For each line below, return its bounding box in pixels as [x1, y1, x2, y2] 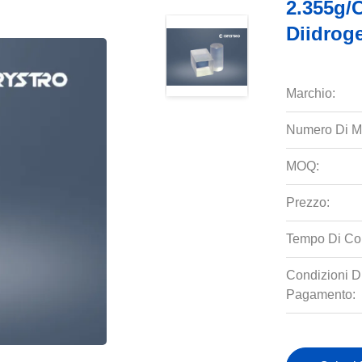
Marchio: [285, 86, 335, 100]
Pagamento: [285, 288, 356, 301]
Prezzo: [285, 196, 330, 209]
